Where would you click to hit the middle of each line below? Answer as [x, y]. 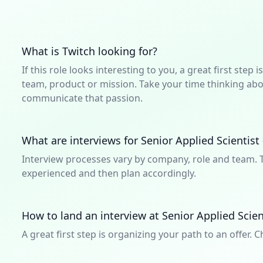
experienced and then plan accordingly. [109, 173]
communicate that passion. [82, 98]
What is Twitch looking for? [90, 51]
